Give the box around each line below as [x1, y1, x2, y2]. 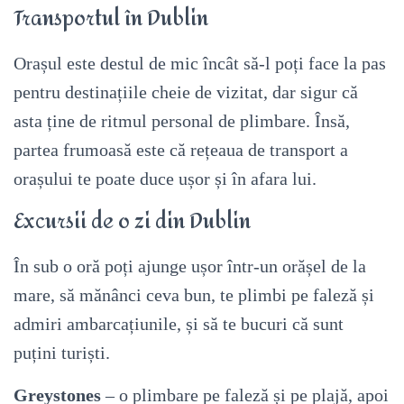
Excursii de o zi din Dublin [14, 203, 251, 241]
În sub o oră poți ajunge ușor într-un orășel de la [14, 256, 366, 276]
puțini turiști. [14, 343, 110, 363]
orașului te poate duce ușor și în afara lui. [14, 169, 317, 188]
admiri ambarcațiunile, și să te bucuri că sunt [14, 314, 344, 334]
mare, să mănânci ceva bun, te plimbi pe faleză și [14, 285, 374, 305]
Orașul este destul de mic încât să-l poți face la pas [14, 53, 386, 73]
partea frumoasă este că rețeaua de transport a [14, 140, 348, 160]
